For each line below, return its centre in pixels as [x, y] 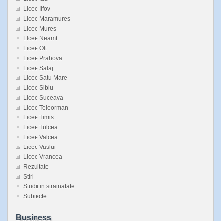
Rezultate [36, 167]
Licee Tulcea [40, 128]
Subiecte [35, 197]
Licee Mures [40, 29]
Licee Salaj [38, 68]
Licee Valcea [40, 137]
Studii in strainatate [49, 187]
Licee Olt [35, 49]
